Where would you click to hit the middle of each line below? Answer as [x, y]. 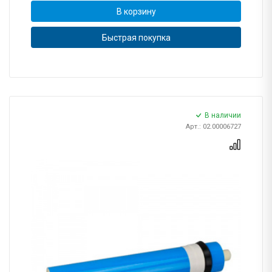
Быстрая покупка [136, 37]
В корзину [136, 11]
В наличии [223, 116]
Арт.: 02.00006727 [213, 127]
